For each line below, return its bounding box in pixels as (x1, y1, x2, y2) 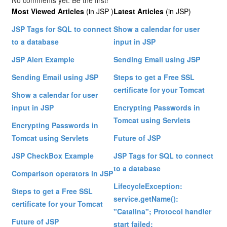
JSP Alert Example (12, 54, 75, 65)
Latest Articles (113, 6, 164, 17)
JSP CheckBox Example (12, 150, 94, 161)
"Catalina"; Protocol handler (113, 206, 212, 217)
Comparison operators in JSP (12, 168, 113, 179)
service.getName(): (113, 194, 179, 204)
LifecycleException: (113, 181, 183, 192)
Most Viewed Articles (12, 6, 85, 17)
